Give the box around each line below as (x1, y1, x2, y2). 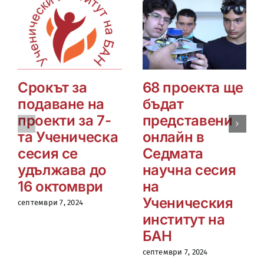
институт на (142, 210, 225, 228)
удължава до (18, 161, 107, 179)
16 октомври (18, 177, 104, 195)
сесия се (18, 144, 78, 162)
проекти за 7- (18, 111, 111, 129)
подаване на (18, 95, 105, 113)
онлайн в (142, 128, 204, 146)
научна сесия (142, 161, 236, 179)
